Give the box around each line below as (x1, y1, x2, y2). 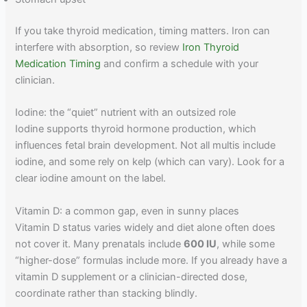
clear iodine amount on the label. (15, 172, 167, 185)
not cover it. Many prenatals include (15, 237, 184, 250)
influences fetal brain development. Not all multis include (15, 139, 276, 152)
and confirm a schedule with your (101, 58, 259, 71)
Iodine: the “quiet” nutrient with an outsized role (15, 106, 236, 119)
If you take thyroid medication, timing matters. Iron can (15, 25, 271, 38)
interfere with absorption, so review (15, 41, 183, 54)
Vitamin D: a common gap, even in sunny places (15, 204, 240, 217)
